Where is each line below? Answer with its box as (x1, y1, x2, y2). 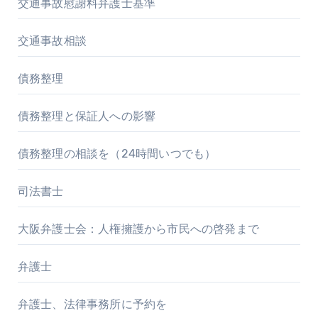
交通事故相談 (17, 34, 87, 48)
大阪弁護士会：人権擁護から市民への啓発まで (17, 222, 259, 236)
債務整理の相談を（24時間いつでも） (17, 147, 216, 161)
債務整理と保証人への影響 (17, 109, 156, 124)
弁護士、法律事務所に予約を (17, 297, 168, 312)
